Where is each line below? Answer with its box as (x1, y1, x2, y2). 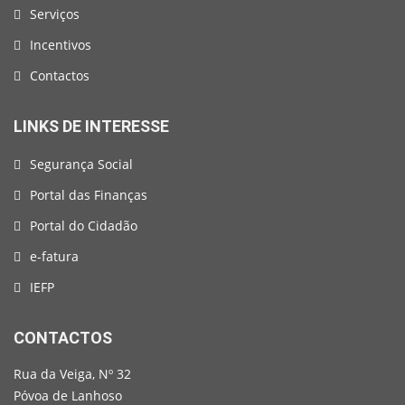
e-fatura (30, 248, 79, 266)
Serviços (30, 5, 80, 24)
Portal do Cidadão (30, 217, 137, 235)
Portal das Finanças (30, 186, 147, 204)
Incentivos (30, 36, 91, 54)
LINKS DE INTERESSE (14, 117, 169, 137)
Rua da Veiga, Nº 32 (14, 365, 131, 383)
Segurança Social (30, 155, 133, 174)
